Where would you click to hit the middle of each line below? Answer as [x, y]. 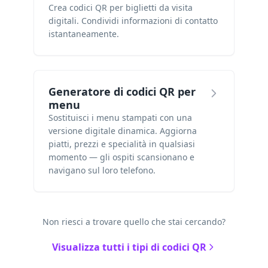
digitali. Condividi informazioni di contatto [133, 21]
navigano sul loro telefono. [102, 170]
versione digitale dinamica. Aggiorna [123, 131]
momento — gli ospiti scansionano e [121, 157]
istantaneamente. [84, 34]
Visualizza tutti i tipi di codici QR [129, 247]
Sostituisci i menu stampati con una [120, 118]
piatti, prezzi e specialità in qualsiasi [122, 144]
